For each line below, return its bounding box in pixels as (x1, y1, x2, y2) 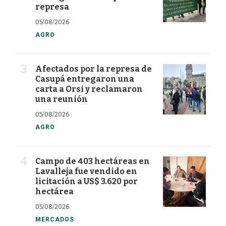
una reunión (35, 94, 88, 104)
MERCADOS (35, 216, 74, 223)
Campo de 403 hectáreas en (35, 156, 150, 166)
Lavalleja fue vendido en (35, 166, 137, 177)
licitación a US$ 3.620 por (35, 177, 138, 187)
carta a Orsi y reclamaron (35, 84, 143, 94)
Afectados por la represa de (35, 64, 152, 74)
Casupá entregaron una (35, 74, 134, 84)
